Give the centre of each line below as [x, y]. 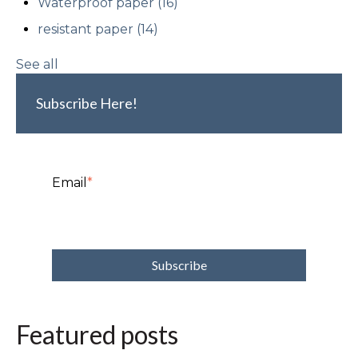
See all [37, 65]
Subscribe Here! [87, 103]
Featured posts [97, 335]
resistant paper [88, 30]
